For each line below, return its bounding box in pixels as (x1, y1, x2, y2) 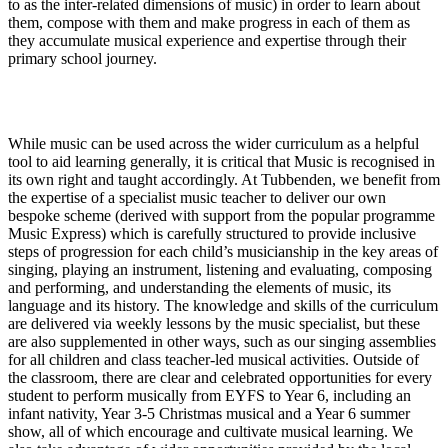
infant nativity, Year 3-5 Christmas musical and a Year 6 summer (8, 405, 410, 423)
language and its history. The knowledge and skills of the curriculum (8, 297, 438, 315)
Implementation (8, 88, 172, 115)
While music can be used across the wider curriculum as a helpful (8, 135, 419, 153)
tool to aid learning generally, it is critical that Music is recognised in (8, 153, 435, 171)
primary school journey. (8, 50, 157, 68)
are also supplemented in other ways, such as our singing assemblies (8, 333, 436, 351)
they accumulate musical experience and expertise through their (8, 32, 406, 50)
